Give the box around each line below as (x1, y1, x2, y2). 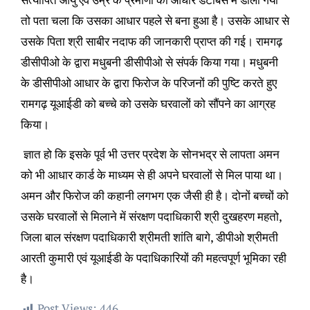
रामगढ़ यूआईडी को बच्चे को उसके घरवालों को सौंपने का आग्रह (20, 95, 275, 112)
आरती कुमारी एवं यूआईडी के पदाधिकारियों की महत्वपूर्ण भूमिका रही (20, 250, 286, 266)
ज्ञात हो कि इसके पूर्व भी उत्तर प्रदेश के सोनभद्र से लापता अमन (23, 146, 280, 163)
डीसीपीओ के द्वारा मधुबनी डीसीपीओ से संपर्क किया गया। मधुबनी (20, 54, 278, 71)
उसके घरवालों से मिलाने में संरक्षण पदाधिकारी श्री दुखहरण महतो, (20, 208, 282, 225)
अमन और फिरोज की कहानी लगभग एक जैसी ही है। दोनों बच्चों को (20, 188, 289, 204)
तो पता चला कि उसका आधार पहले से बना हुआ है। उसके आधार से (20, 12, 289, 29)
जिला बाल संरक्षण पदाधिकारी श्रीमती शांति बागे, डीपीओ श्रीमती (20, 229, 278, 246)
